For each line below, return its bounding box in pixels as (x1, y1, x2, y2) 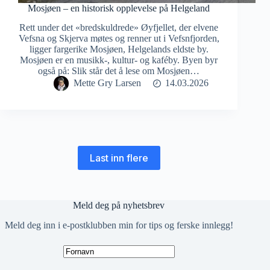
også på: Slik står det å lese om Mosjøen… (38, 66, 200, 77)
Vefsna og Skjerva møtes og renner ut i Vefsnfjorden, (18, 33, 219, 44)
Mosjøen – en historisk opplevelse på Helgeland (28, 2, 210, 13)
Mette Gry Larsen (73, 78, 141, 89)
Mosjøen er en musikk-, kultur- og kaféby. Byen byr (20, 55, 218, 66)
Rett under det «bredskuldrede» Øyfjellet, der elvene (19, 22, 219, 33)
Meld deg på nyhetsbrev (73, 200, 165, 211)
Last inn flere (89, 152, 148, 165)
